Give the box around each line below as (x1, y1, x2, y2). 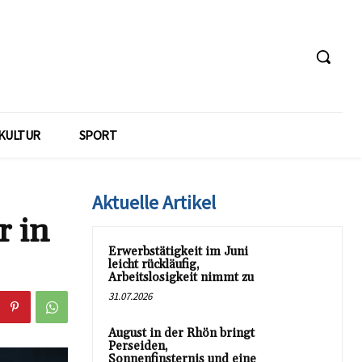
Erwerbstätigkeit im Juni (108, 244, 248, 259)
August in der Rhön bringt (108, 326, 255, 341)
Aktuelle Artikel (92, 190, 216, 215)
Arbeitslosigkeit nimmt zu (108, 270, 254, 285)
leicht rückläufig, (108, 257, 200, 272)
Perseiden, (108, 339, 168, 354)
